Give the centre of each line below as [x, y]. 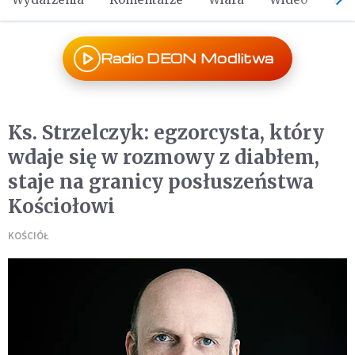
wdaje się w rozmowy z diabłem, [164, 157]
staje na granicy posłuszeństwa [161, 182]
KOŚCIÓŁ [29, 236]
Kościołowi [61, 206]
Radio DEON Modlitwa [187, 58]
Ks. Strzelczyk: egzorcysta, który [166, 133]
